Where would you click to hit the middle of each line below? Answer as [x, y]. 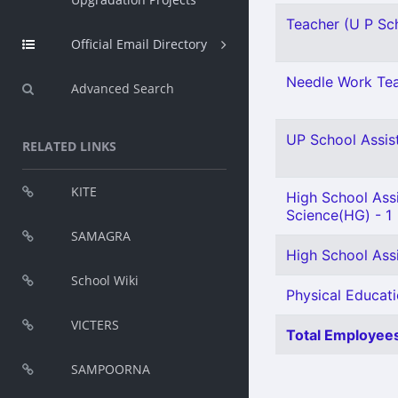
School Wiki [105, 280]
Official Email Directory [139, 44]
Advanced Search [123, 88]
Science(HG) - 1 [339, 215]
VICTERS [95, 325]
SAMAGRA [101, 236]
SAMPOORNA [111, 369]
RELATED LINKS [69, 146]
